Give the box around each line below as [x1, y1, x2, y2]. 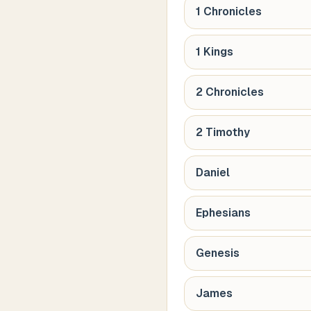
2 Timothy [196, 126, 250, 139]
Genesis [196, 246, 239, 260]
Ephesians [196, 206, 251, 219]
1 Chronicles [196, 5, 262, 18]
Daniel [196, 166, 230, 179]
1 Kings [196, 45, 233, 58]
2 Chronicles [196, 85, 264, 99]
